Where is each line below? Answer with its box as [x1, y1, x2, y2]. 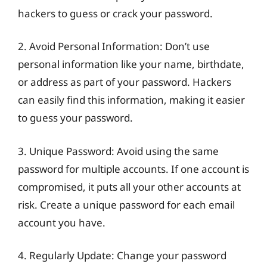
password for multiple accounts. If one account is [18, 162, 249, 176]
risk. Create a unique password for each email [18, 197, 235, 212]
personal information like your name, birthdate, [18, 57, 244, 71]
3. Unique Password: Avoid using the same [18, 144, 219, 158]
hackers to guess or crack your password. [18, 6, 213, 20]
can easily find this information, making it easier [18, 93, 245, 107]
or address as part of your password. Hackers [18, 75, 231, 89]
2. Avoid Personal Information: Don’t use [18, 39, 210, 53]
